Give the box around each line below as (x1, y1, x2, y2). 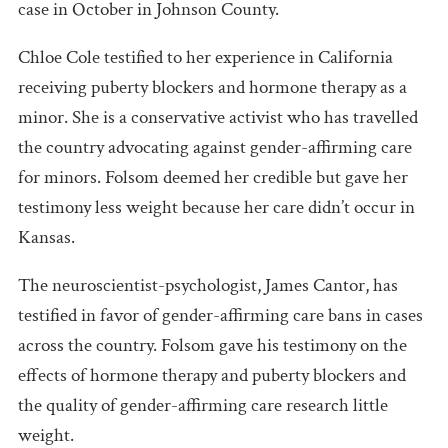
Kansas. (18, 224, 75, 250)
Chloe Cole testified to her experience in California (18, 44, 393, 70)
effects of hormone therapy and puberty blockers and (18, 362, 406, 388)
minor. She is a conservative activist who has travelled (18, 104, 418, 130)
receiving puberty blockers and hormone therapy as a (18, 74, 407, 100)
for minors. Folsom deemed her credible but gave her (18, 164, 408, 190)
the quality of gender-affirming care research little (18, 392, 388, 418)
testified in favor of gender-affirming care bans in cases (18, 302, 423, 328)
